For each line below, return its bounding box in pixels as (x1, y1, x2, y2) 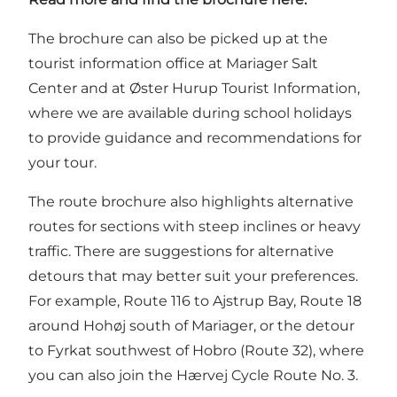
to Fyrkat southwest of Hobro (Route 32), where (28, 342, 364, 360)
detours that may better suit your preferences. (28, 268, 358, 285)
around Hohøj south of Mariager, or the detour (28, 317, 354, 335)
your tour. (28, 154, 97, 172)
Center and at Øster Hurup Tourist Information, (28, 80, 360, 97)
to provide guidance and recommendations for (28, 129, 362, 147)
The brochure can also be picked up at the (28, 30, 328, 48)
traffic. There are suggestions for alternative (28, 243, 334, 261)
